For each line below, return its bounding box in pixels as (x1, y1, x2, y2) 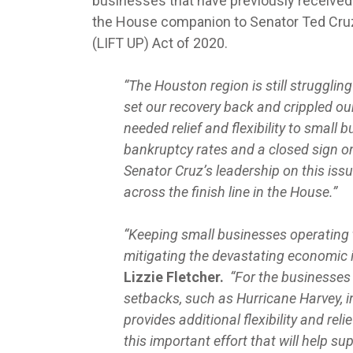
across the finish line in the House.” (124, 183, 340, 200)
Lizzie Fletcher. (124, 268, 227, 285)
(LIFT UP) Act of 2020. (92, 34, 231, 51)
